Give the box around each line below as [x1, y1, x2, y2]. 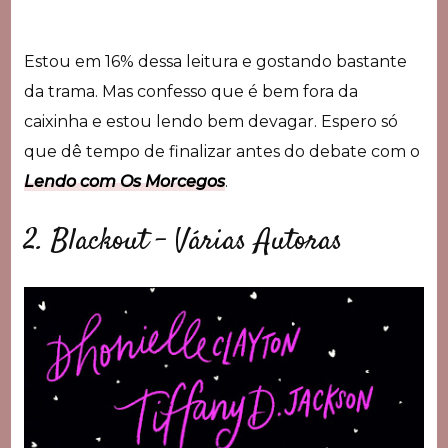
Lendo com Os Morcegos [23, 171, 225, 191]
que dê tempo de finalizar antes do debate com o [23, 141, 420, 161]
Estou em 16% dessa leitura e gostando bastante [23, 51, 407, 71]
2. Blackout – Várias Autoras [23, 219, 343, 263]
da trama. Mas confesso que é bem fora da [23, 81, 358, 101]
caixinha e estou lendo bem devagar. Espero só [23, 111, 398, 131]
